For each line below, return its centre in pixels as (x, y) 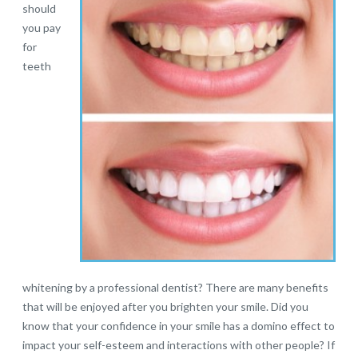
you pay (42, 28)
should (40, 8)
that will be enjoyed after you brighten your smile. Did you (166, 307)
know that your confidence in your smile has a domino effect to (179, 326)
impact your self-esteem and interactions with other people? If (179, 345)
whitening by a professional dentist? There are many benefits (176, 288)
